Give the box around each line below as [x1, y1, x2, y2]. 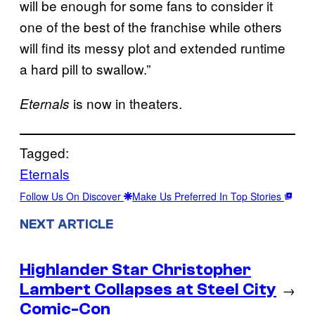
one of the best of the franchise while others [20, 16, 282, 36]
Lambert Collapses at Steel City [20, 279, 276, 299]
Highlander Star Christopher [20, 259, 251, 279]
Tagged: [20, 142, 69, 162]
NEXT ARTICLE [20, 216, 113, 232]
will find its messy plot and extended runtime [20, 37, 285, 57]
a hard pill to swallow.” [20, 58, 150, 78]
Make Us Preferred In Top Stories [132, 188, 284, 203]
